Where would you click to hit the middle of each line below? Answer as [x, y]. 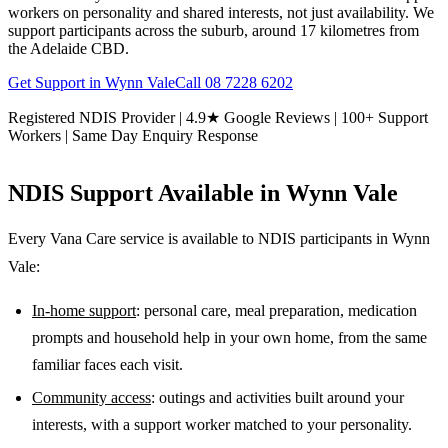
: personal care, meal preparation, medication [276, 310]
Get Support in [56, 82]
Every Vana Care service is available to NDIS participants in [198, 238]
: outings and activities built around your [277, 397]
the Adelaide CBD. [68, 48]
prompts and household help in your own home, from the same [229, 337]
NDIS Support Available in [147, 192]
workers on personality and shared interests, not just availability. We [221, 12]
